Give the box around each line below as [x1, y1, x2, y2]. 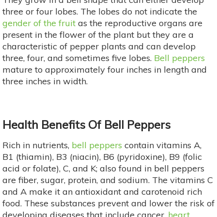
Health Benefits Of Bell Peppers [2, 117, 170, 132]
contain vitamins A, [122, 139, 201, 151]
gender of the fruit [2, 17, 76, 29]
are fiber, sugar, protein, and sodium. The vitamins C [2, 174, 213, 186]
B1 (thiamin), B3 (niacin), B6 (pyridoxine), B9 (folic [2, 151, 202, 162]
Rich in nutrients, [2, 139, 72, 151]
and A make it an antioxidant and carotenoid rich [2, 186, 202, 197]
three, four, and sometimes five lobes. [2, 52, 154, 63]
